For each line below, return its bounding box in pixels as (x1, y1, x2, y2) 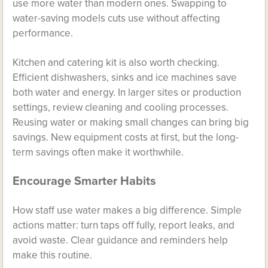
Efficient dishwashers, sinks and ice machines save (13, 71, 237, 84)
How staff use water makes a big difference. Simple (13, 203, 242, 217)
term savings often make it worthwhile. (13, 145, 184, 159)
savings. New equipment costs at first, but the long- (13, 130, 239, 144)
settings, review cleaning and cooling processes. (13, 100, 229, 114)
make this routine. (13, 248, 93, 261)
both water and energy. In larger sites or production (13, 86, 242, 99)
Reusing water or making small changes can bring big (13, 115, 249, 129)
